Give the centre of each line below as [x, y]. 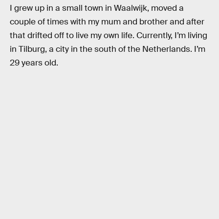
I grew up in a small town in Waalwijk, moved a [97, 8]
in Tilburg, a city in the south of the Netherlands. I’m [108, 49]
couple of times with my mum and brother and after [107, 22]
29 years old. [34, 63]
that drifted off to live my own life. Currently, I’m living [109, 35]
